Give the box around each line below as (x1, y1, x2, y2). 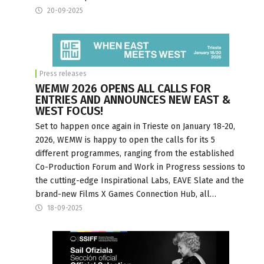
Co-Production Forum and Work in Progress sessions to (35, 161, 245, 172)
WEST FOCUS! (35, 104, 103, 118)
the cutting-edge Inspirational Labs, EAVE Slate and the (35, 175, 244, 186)
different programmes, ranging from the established (35, 148, 234, 159)
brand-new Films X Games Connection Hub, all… (35, 189, 216, 199)
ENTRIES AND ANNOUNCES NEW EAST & (35, 93, 230, 107)
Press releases (39, 69, 87, 78)
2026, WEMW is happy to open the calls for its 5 (35, 134, 215, 145)
